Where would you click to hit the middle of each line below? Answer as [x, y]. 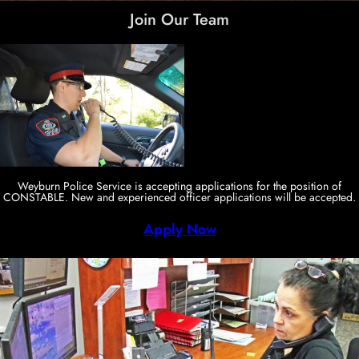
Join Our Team [179, 20]
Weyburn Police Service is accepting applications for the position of [179, 186]
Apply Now [179, 229]
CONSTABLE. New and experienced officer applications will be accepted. [179, 197]
